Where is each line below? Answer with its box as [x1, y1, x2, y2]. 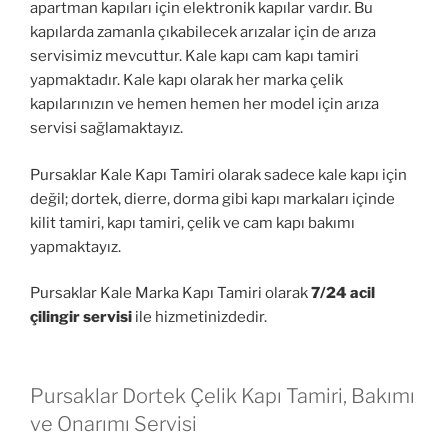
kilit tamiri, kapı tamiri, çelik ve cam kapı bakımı [30, 213, 355, 232]
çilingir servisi [30, 308, 132, 327]
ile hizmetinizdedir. [132, 308, 267, 327]
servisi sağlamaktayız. [30, 119, 183, 138]
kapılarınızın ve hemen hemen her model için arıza [30, 95, 379, 114]
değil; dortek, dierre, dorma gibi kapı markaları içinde [30, 189, 395, 208]
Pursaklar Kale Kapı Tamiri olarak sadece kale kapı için [30, 165, 407, 184]
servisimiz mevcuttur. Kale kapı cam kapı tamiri [30, 47, 359, 66]
